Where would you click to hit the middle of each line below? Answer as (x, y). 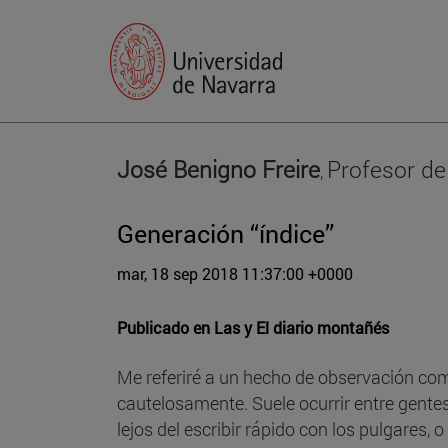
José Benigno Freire (218, 168)
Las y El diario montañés (301, 327)
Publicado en (163, 327)
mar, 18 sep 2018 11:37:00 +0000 (235, 273)
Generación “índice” (225, 233)
